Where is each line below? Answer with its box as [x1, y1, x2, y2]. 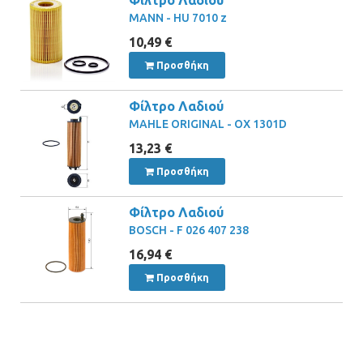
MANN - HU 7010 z [129, 11, 228, 24]
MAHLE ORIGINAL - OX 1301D [129, 117, 288, 130]
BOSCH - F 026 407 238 [129, 223, 250, 237]
